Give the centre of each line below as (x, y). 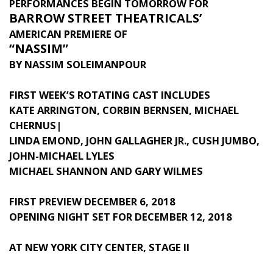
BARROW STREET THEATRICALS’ (105, 18)
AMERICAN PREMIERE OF (68, 34)
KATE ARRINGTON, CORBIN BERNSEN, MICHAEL (124, 110)
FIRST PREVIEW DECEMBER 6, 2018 (92, 201)
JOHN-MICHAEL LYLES (62, 156)
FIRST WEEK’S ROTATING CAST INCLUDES (110, 95)
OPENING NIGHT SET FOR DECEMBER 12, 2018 (121, 217)
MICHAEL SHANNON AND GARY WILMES (106, 171)
